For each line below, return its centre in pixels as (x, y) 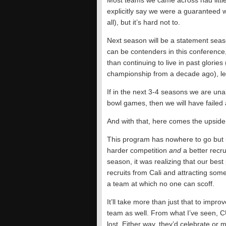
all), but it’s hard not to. (144, 22)
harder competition (138, 150)
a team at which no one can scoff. (161, 184)
